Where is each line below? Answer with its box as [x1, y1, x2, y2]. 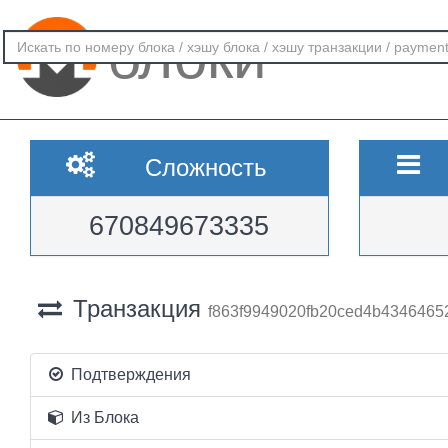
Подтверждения [66, 366, 191, 383]
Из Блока [66, 409, 139, 426]
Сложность [144, 154, 267, 181]
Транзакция [65, 295, 208, 322]
